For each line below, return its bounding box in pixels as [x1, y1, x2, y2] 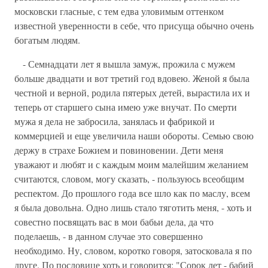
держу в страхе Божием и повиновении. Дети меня [14, 144, 223, 156]
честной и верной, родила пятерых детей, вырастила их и [14, 86, 250, 99]
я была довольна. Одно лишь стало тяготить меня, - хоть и [14, 201, 252, 214]
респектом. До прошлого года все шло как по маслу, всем [14, 187, 250, 199]
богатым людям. [14, 33, 80, 46]
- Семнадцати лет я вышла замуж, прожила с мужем [14, 57, 235, 70]
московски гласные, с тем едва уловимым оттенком [14, 5, 224, 17]
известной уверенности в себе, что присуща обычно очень [14, 19, 254, 32]
